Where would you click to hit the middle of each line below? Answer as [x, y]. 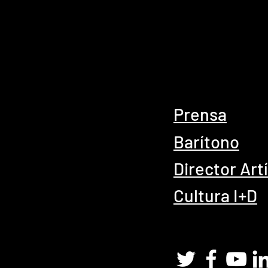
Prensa [200, 114]
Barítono [206, 141]
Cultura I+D [215, 195]
